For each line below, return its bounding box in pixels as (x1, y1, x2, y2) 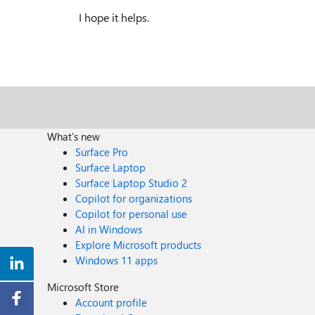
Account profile (75, 295, 148, 309)
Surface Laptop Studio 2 (75, 176, 188, 190)
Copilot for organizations (75, 191, 193, 205)
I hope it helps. (79, 10, 152, 25)
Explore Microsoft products (75, 238, 202, 252)
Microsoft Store (47, 280, 120, 294)
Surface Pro (75, 145, 129, 159)
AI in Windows (75, 222, 143, 236)
